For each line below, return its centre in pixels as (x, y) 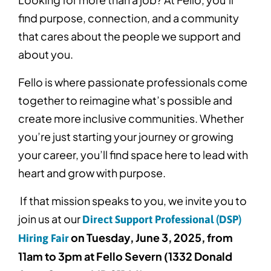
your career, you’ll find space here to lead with (133, 155)
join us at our (49, 219)
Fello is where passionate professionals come (133, 82)
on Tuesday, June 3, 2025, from (151, 238)
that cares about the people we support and (129, 36)
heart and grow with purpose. (93, 173)
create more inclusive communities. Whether (131, 119)
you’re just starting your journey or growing (126, 137)
